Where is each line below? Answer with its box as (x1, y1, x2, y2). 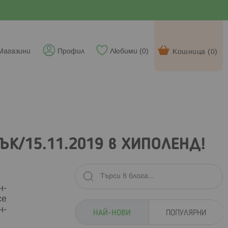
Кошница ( (173, 49, 211, 55)
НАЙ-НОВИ (93, 209, 131, 217)
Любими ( (110, 48, 142, 55)
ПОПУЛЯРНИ (166, 209, 207, 217)
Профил (58, 48, 84, 55)
